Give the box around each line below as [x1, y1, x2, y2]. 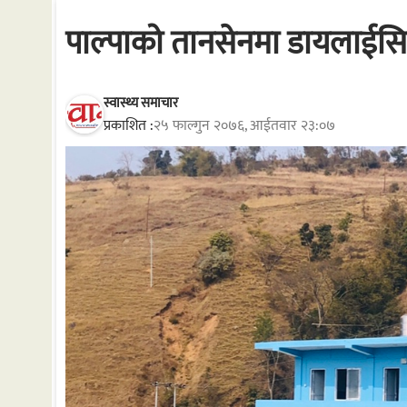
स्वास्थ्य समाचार [104, 91, 178, 114]
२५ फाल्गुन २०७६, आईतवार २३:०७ [154, 113, 335, 138]
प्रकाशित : [104, 113, 154, 138]
